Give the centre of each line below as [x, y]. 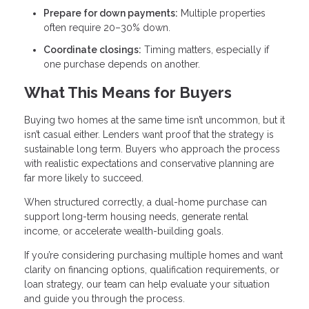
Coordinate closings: [92, 49]
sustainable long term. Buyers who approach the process [152, 149]
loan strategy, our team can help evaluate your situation [147, 285]
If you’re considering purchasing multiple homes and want [153, 256]
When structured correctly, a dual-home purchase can [146, 202]
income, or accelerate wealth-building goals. [124, 231]
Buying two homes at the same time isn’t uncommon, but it [154, 120]
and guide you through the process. [104, 299]
